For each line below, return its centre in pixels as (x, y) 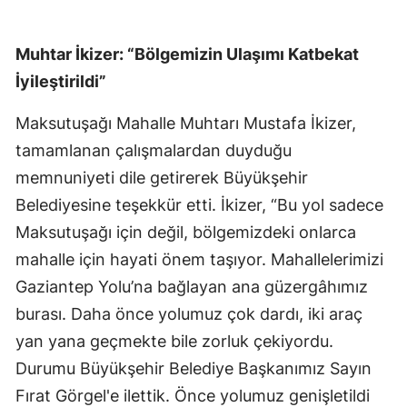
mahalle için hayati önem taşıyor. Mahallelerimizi (199, 260)
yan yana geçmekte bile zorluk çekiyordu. (174, 342)
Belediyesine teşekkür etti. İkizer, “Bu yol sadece (199, 205)
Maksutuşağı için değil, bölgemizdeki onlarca (186, 233)
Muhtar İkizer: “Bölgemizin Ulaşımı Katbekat (187, 55)
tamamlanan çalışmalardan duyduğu (154, 151)
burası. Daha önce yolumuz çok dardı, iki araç (189, 314)
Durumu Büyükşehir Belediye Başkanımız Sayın (194, 369)
